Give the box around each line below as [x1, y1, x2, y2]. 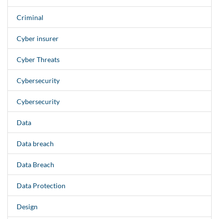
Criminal [16, 13, 44, 22]
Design [16, 202, 38, 211]
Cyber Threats [16, 55, 60, 64]
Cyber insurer [16, 34, 59, 43]
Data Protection [16, 181, 66, 190]
